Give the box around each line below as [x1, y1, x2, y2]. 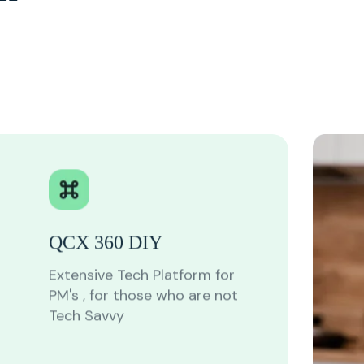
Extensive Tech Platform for [49, 262, 236, 282]
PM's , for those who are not [49, 282, 239, 302]
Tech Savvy [49, 302, 125, 323]
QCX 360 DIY [49, 228, 163, 250]
